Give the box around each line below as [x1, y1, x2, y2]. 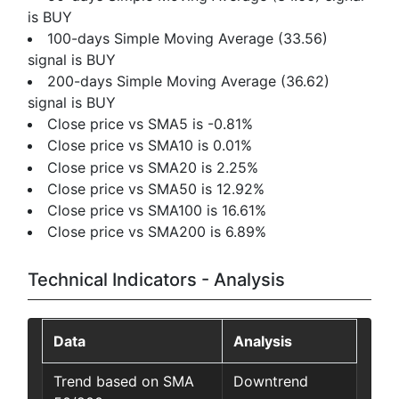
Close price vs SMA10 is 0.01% [47, 136, 253, 155]
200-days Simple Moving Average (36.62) [47, 71, 330, 90]
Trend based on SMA [53, 372, 194, 391]
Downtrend [233, 372, 308, 391]
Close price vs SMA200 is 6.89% [47, 223, 267, 241]
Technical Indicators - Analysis [28, 269, 285, 291]
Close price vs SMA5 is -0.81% [47, 115, 254, 134]
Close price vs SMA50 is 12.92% [47, 179, 265, 198]
